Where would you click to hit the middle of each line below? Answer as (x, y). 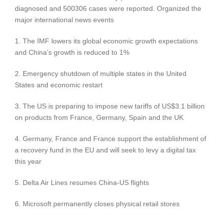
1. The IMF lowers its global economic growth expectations (106, 41)
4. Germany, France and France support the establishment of (110, 139)
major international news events (64, 20)
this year (28, 162)
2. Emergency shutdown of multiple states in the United (101, 74)
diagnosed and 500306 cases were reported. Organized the (108, 9)
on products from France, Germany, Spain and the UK (99, 118)
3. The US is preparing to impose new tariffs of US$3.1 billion (110, 106)
